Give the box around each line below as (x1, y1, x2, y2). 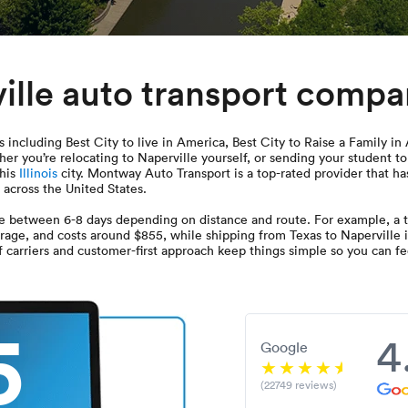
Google (260, 337, 308, 356)
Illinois (19, 164, 58, 181)
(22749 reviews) (260, 375, 337, 393)
